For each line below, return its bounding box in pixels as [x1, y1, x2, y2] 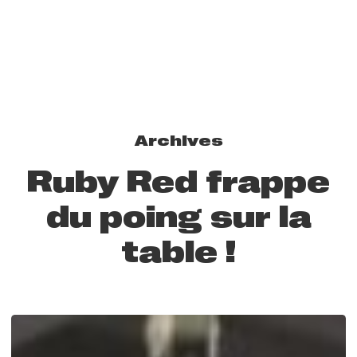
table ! [121, 231, 236, 272]
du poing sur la [45, 196, 312, 237]
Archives [134, 130, 223, 151]
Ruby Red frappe [27, 161, 330, 202]
